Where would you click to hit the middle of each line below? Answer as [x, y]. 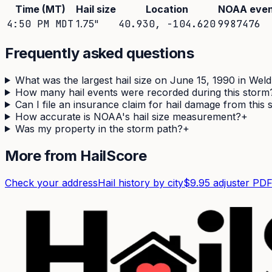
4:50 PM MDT [40, 24]
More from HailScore [76, 155]
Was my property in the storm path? [99, 128]
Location [167, 9]
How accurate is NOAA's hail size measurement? [128, 116]
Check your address [51, 182]
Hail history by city [141, 182]
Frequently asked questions [100, 53]
